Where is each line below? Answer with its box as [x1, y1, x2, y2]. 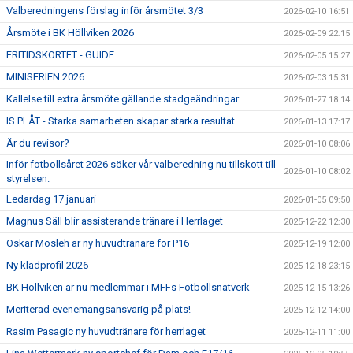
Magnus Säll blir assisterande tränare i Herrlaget [6, 215, 223, 227]
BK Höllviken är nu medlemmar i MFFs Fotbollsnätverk [6, 281, 250, 293]
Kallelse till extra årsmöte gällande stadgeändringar [6, 93, 239, 105]
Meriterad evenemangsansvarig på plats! [6, 303, 191, 315]
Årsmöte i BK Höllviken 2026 [6, 27, 134, 39]
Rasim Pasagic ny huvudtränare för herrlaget [6, 325, 206, 337]
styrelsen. [6, 173, 50, 184]
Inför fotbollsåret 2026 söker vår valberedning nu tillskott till [6, 158, 276, 170]
